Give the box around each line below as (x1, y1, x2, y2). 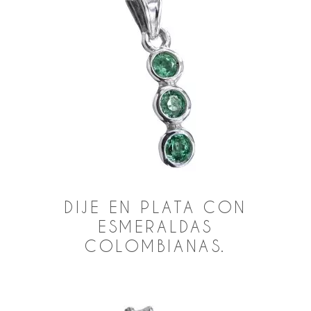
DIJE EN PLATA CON (64, 198, 247, 217)
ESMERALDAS (98, 217, 213, 236)
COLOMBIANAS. (85, 237, 226, 255)
